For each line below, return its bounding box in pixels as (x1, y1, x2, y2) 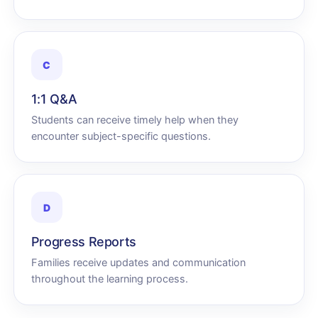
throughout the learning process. (31, 273, 188, 285)
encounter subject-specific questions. (31, 130, 211, 143)
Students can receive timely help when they (31, 114, 238, 126)
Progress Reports (31, 234, 137, 249)
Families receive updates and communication (31, 256, 246, 269)
